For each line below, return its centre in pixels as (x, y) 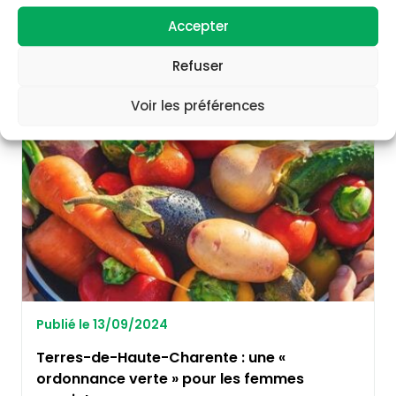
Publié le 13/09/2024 (102, 325)
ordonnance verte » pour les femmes (170, 379)
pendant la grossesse (115, 20)
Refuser (198, 65)
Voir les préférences (198, 105)
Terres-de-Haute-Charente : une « (161, 358)
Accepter (198, 26)
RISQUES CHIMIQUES (97, 111)
